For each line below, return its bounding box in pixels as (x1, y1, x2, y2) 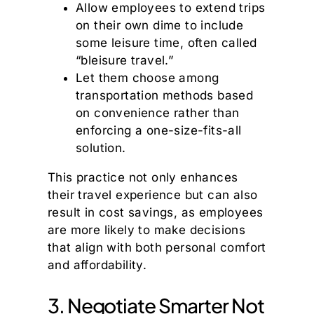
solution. (76, 141, 126, 156)
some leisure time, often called (76, 36, 257, 50)
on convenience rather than (76, 106, 240, 121)
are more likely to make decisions (48, 223, 246, 238)
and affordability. (48, 258, 147, 273)
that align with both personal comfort (48, 240, 266, 255)
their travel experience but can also (48, 188, 258, 203)
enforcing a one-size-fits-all (76, 123, 242, 138)
